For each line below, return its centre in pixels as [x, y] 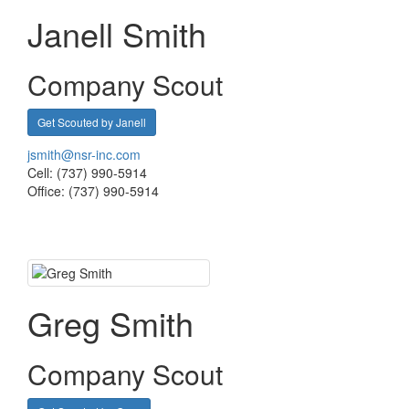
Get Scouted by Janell [92, 122]
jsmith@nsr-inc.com [84, 154]
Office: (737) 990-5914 [93, 191]
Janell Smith [117, 33]
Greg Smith [110, 323]
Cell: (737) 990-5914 [87, 173]
